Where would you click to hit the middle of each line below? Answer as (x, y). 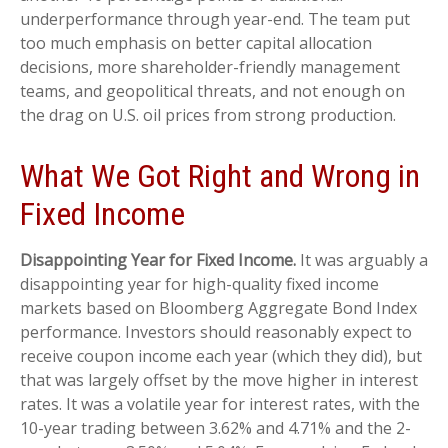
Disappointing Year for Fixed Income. (158, 260)
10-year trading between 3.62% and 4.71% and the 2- (215, 428)
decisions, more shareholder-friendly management (210, 67)
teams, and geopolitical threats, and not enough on (212, 91)
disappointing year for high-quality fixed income (199, 284)
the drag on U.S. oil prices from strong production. (208, 115)
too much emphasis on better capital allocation (196, 43)
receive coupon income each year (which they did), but (221, 356)
